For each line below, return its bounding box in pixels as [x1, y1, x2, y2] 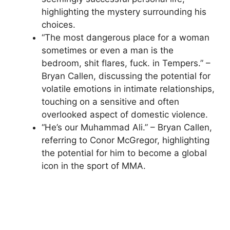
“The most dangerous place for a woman [42, 32, 209, 43]
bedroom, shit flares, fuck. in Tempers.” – [42, 57, 210, 68]
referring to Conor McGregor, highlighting [42, 135, 209, 145]
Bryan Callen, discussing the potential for [42, 70, 210, 81]
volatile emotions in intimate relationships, [42, 83, 215, 94]
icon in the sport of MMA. [42, 160, 146, 171]
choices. [42, 19, 75, 30]
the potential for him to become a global [42, 147, 207, 158]
